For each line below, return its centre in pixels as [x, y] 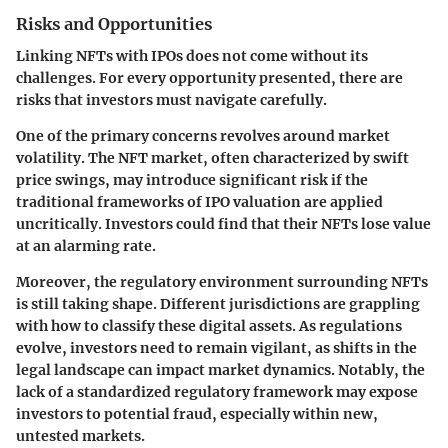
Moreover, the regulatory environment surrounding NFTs [222, 281]
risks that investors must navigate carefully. [171, 99]
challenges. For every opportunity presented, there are [209, 77]
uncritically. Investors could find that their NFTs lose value [223, 223]
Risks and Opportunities [114, 23]
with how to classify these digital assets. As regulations [209, 325]
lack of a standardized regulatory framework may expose [217, 391]
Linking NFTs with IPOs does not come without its [192, 55]
